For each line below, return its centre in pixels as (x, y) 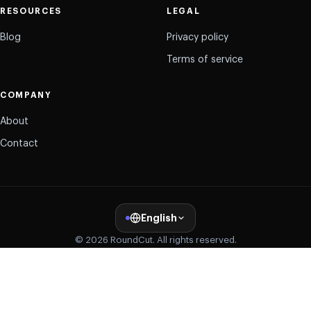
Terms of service (205, 59)
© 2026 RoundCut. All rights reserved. (155, 239)
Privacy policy (197, 37)
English (159, 218)
